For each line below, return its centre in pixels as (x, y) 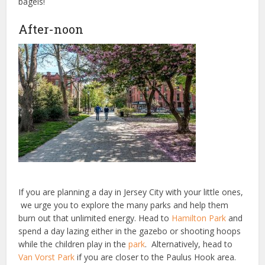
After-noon (51, 29)
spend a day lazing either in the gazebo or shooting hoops (130, 231)
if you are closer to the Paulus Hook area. (156, 257)
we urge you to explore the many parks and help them (124, 205)
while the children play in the (74, 244)
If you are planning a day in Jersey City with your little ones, (131, 192)
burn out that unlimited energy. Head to (95, 218)
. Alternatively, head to (189, 244)
